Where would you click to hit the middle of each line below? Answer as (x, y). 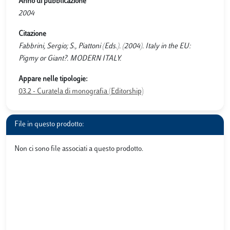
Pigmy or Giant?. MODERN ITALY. (70, 59)
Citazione (32, 34)
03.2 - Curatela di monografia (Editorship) (81, 92)
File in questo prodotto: (49, 124)
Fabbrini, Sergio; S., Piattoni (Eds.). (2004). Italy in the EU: (105, 46)
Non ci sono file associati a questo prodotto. (79, 149)
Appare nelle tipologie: (53, 79)
